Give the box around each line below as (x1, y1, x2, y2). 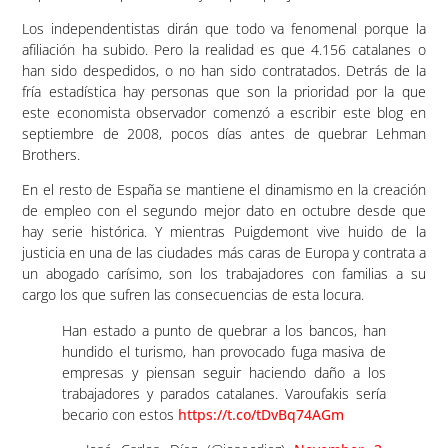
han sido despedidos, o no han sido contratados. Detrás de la (22, 60, 426, 80)
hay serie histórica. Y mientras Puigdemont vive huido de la (22, 222, 426, 242)
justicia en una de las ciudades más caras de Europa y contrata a (22, 243, 426, 263)
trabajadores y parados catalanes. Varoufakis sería (62, 383, 386, 403)
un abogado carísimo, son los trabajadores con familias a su (22, 264, 426, 284)
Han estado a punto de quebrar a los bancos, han (62, 320, 386, 340)
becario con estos (62, 404, 179, 424)
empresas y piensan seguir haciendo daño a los (62, 362, 386, 382)
